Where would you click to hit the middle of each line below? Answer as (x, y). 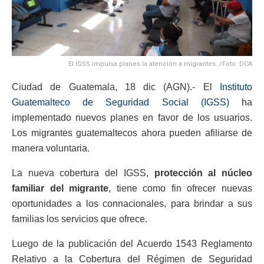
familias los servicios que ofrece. (80, 219)
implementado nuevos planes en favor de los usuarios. (132, 118)
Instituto (232, 87)
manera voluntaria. (51, 148)
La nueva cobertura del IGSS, (83, 173)
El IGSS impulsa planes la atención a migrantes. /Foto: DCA (160, 64)
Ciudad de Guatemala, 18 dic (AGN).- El (112, 87)
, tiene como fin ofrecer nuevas (181, 189)
